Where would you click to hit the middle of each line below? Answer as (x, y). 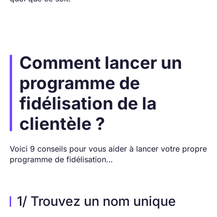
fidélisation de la (88, 103)
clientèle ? (62, 123)
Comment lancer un (101, 62)
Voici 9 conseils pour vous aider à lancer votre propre (108, 148)
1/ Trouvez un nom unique (98, 201)
